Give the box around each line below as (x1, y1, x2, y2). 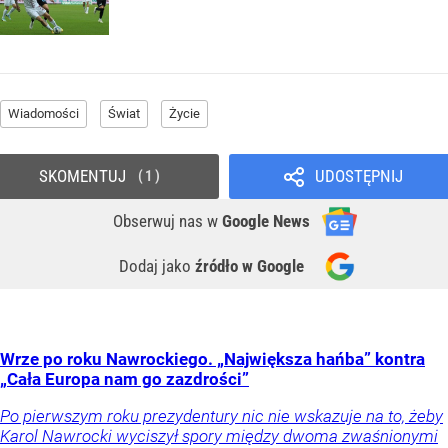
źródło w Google (195, 255, 304, 276)
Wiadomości (8, 105, 79, 121)
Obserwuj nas (113, 210, 207, 231)
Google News (222, 210, 310, 231)
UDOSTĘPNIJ (314, 165, 403, 186)
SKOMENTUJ (38, 165, 126, 186)
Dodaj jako (119, 255, 195, 276)
